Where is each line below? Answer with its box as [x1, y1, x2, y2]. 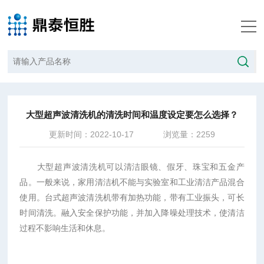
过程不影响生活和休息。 [19, 223, 111, 233]
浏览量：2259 [163, 130, 215, 139]
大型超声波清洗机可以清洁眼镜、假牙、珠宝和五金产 [19, 162, 245, 171]
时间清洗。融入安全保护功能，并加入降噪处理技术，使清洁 [19, 208, 245, 217]
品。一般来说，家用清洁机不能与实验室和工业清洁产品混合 [19, 177, 245, 187]
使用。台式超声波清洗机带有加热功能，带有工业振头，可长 [19, 193, 245, 202]
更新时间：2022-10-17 [48, 130, 134, 139]
